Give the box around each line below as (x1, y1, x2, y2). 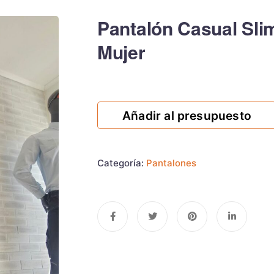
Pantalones (146, 157, 196, 169)
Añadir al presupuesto (122, 108, 252, 123)
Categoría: (97, 157, 146, 169)
